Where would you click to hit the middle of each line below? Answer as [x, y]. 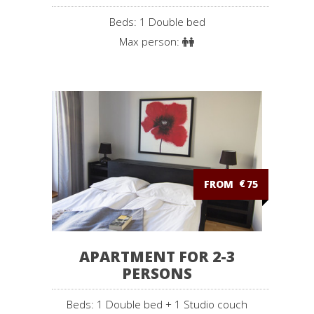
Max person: [151, 42]
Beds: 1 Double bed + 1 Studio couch [157, 304]
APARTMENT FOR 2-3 [157, 256]
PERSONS [157, 273]
